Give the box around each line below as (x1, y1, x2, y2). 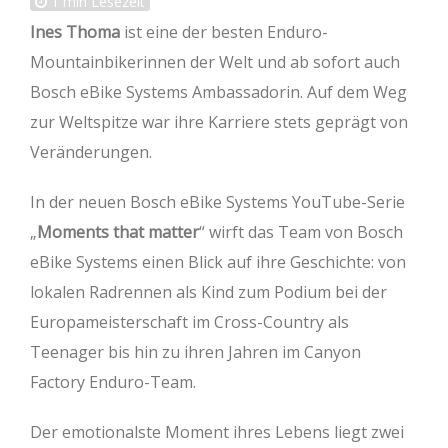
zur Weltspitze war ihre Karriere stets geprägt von (30, 111, 408, 134)
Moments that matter (37, 221, 199, 244)
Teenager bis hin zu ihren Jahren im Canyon (30, 341, 361, 364)
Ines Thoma (30, 21, 120, 44)
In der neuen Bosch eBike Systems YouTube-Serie (30, 191, 405, 214)
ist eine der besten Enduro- (120, 21, 328, 44)
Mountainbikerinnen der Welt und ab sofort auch (30, 51, 400, 74)
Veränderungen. (30, 141, 152, 164)
